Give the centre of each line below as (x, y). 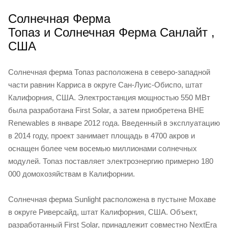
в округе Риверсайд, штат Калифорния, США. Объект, (103, 212)
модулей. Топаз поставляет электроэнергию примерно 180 (111, 161)
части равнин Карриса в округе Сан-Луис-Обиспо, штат (105, 85)
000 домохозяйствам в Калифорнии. (72, 174)
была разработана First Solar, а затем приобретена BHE (106, 110)
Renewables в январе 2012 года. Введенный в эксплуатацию (114, 123)
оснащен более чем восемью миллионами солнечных (103, 149)
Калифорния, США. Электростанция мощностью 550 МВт (109, 98)
